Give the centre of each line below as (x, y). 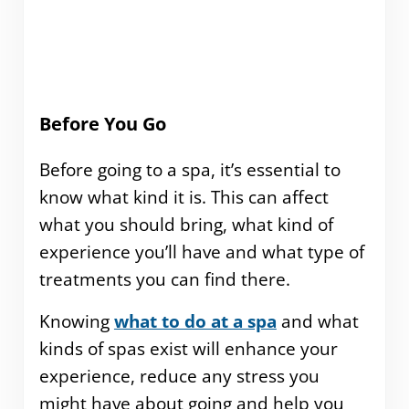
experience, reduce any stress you (179, 376)
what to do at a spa (195, 321)
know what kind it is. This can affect (184, 197)
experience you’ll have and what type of (201, 252)
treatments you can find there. (164, 279)
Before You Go (102, 124)
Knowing (76, 321)
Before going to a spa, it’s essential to (189, 169)
